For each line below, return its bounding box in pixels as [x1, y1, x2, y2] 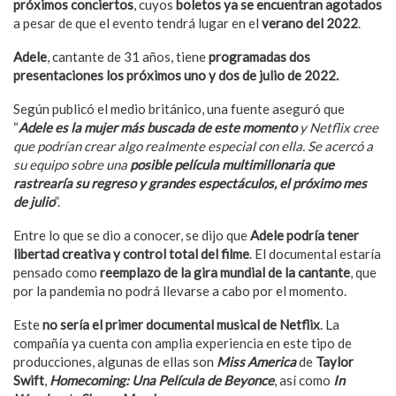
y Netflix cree [300, 118, 378, 135]
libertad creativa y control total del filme [13, 245, 249, 262]
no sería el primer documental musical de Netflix [42, 316, 320, 332]
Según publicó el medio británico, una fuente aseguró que [13, 100, 345, 117]
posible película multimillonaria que [130, 156, 334, 172]
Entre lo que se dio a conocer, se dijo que [13, 226, 250, 243]
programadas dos [209, 48, 310, 65]
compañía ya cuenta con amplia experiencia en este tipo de [13, 334, 352, 351]
